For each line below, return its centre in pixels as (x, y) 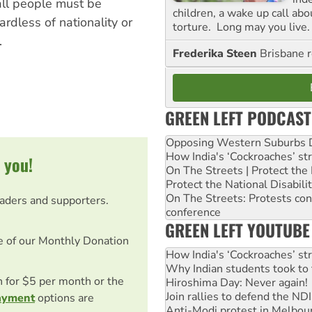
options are (64, 298)
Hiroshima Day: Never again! (237, 282)
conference (193, 212)
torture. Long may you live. (241, 27)
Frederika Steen (216, 53)
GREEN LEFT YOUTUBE (237, 229)
